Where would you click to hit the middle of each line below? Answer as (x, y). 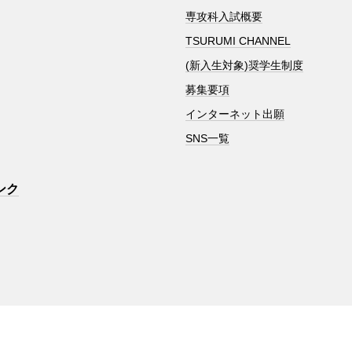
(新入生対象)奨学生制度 (244, 65)
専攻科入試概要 (224, 16)
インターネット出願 (235, 114)
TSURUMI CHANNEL (238, 40)
